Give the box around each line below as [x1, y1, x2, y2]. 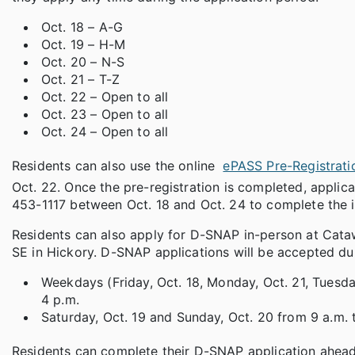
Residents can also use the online [12, 158, 219, 174]
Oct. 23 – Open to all [41, 106, 169, 123]
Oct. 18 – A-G [41, 19, 124, 36]
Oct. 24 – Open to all [41, 124, 169, 140]
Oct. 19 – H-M [41, 36, 126, 53]
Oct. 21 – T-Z [41, 71, 120, 88]
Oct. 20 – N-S [41, 54, 125, 71]
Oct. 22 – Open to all [41, 89, 169, 105]
